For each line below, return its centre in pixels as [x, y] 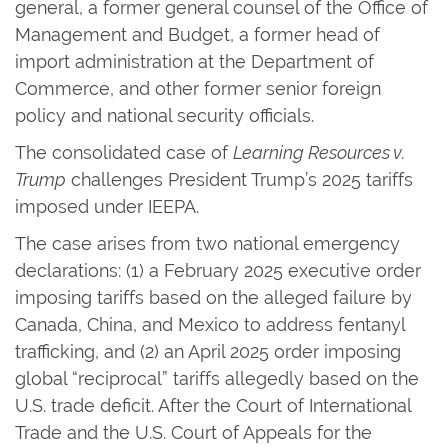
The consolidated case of [124, 152]
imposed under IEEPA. [109, 206]
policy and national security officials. [164, 115]
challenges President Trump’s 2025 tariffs [239, 179]
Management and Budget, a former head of [197, 34]
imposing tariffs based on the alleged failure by [213, 297]
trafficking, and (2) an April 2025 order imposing [208, 351]
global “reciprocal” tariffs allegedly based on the [217, 378]
